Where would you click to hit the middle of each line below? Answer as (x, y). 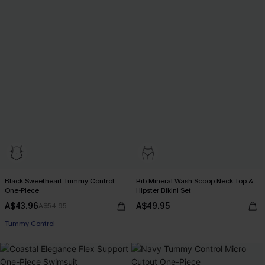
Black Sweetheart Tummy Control (59, 181)
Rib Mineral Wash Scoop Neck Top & (195, 181)
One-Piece (22, 190)
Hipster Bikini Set (164, 190)
